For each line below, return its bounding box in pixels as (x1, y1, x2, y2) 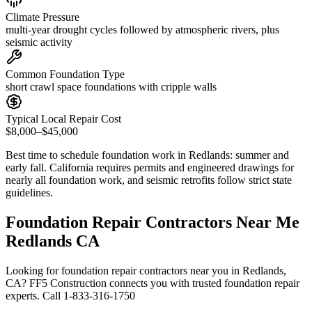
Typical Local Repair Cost (6, 112, 121, 125)
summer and (235, 148, 289, 161)
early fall (6, 161, 44, 173)
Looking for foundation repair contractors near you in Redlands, (6, 264, 286, 276)
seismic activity (6, 36, 72, 48)
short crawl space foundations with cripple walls (6, 80, 217, 93)
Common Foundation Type (6, 68, 125, 80)
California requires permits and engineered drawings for (49, 161, 294, 173)
